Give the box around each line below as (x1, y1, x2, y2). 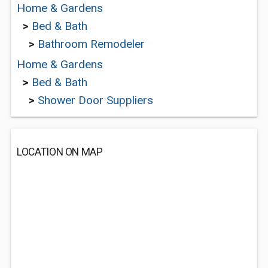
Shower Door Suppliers (38, 93, 153, 107)
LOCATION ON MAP (17, 146, 103, 158)
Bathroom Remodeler (38, 37, 145, 51)
